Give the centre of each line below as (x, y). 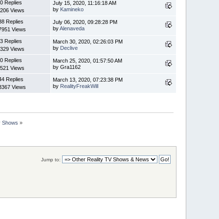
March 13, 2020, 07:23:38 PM (88, 80)
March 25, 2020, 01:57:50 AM (88, 61)
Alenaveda (72, 29)
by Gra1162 (67, 67)
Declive (69, 48)
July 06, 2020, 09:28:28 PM (85, 22)
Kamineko (72, 10)
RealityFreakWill (79, 86)
